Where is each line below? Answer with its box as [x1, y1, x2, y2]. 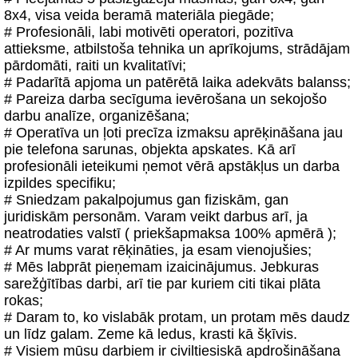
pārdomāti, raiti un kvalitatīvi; [4, 58, 186, 74]
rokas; [4, 292, 43, 308]
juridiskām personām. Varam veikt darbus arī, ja [4, 209, 308, 225]
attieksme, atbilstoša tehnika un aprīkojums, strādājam [4, 41, 350, 57]
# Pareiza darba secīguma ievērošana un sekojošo [4, 91, 327, 107]
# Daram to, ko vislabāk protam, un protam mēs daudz [4, 309, 350, 325]
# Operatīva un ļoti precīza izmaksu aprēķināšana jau [4, 125, 343, 141]
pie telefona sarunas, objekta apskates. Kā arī [4, 141, 296, 157]
